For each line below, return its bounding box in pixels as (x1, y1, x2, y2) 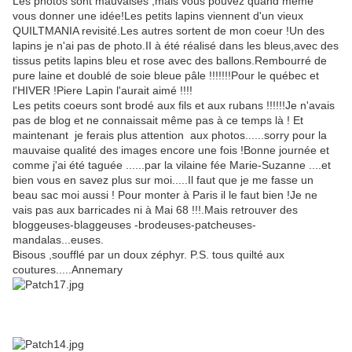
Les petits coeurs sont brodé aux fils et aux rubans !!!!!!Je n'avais (13, 99, 335, 112)
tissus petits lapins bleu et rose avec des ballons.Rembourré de (13, 54, 327, 68)
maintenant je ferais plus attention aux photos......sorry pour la (13, 129, 327, 142)
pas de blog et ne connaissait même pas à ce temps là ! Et (13, 114, 303, 127)
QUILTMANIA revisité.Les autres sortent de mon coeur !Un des (13, 24, 324, 38)
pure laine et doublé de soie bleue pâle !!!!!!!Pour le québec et (13, 69, 319, 82)
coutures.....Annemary (13, 263, 123, 277)
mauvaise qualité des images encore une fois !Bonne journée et (13, 144, 332, 157)
